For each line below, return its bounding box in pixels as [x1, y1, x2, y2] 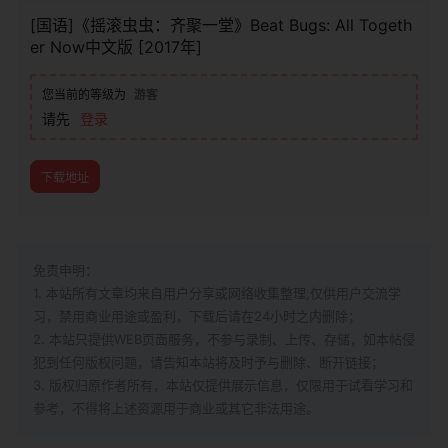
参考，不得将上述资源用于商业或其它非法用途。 [33, 400, 319, 417]
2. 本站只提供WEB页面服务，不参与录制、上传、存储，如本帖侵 [33, 331, 415, 348]
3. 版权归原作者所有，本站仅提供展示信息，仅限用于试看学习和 [33, 377, 413, 394]
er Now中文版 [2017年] [30, 37, 202, 58]
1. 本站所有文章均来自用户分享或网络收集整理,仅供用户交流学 [33, 285, 401, 302]
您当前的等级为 [42, 87, 126, 103]
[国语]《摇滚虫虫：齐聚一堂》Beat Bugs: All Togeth [30, 15, 412, 36]
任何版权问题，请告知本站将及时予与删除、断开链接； [59, 354, 384, 371]
